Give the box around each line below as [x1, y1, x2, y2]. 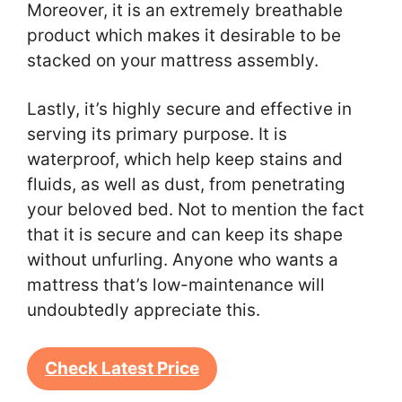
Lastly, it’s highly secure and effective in [27, 99, 352, 120]
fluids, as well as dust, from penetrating [27, 174, 345, 196]
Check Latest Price [45, 358, 199, 380]
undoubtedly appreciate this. [27, 300, 265, 321]
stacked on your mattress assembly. [27, 49, 323, 71]
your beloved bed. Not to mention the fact [27, 199, 364, 221]
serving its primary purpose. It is [27, 124, 287, 145]
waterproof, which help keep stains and [27, 149, 343, 170]
